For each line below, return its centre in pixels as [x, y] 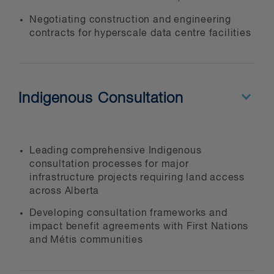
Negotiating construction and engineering [130, 20]
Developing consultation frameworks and [128, 214]
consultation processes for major [109, 165]
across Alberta [65, 192]
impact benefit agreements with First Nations [139, 227]
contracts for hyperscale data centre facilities [140, 33]
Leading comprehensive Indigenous [116, 151]
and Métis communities [86, 241]
